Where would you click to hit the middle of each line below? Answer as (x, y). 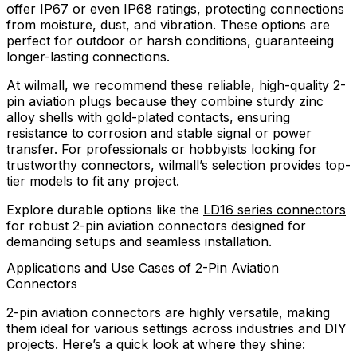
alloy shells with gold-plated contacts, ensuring (148, 118)
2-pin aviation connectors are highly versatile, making (168, 313)
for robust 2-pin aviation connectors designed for (156, 226)
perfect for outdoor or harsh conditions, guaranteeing (170, 41)
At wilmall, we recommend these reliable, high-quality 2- (176, 86)
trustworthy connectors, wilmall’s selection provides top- (178, 165)
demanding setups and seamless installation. (139, 242)
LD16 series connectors (275, 210)
